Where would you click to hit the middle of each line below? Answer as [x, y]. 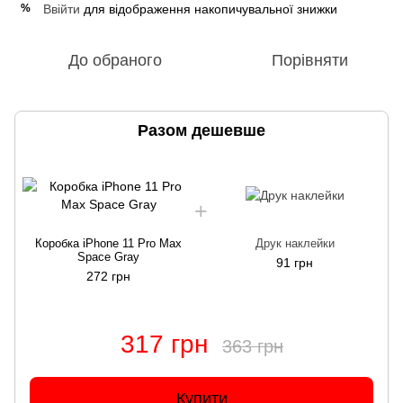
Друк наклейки [295, 243]
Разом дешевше [201, 130]
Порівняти [309, 60]
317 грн [164, 344]
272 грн [108, 276]
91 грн [295, 262]
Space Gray [108, 256]
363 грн [252, 346]
